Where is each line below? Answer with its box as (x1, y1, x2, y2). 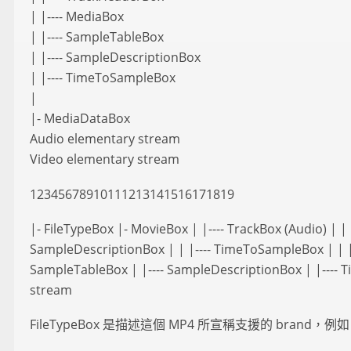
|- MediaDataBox (30, 110, 130, 128)
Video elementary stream (30, 150, 179, 168)
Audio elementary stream (30, 130, 180, 148)
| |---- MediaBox (30, 8, 124, 26)
